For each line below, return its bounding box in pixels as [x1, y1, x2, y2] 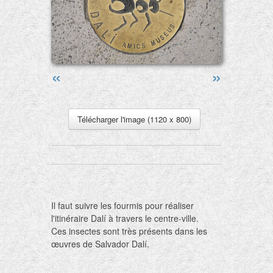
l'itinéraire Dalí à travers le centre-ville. [51, 212, 199, 224]
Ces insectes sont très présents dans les [51, 225, 207, 237]
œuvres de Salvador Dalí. [51, 238, 149, 250]
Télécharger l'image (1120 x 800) [77, 113, 191, 125]
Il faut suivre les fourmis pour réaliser [51, 199, 194, 211]
